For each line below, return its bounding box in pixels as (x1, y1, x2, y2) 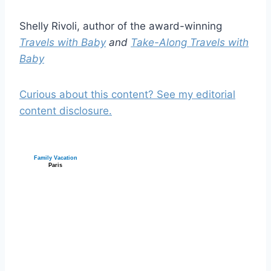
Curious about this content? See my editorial (19, 88, 235, 100)
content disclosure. (19, 104, 112, 117)
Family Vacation (33, 154, 77, 161)
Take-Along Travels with (131, 36, 249, 48)
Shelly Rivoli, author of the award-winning (19, 19, 222, 32)
